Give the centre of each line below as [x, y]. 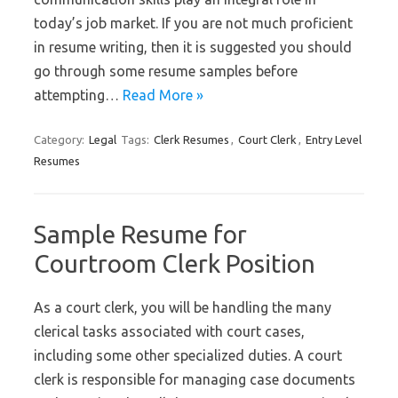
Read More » [163, 95]
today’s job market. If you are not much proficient [193, 23]
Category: [60, 139]
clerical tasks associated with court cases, [169, 331]
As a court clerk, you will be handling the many [183, 307]
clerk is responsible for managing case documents [195, 379]
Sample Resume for [140, 234]
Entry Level [334, 139]
